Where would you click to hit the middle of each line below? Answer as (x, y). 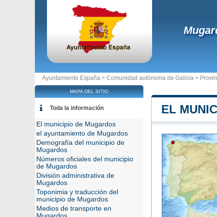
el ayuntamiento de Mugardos (82, 133)
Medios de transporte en (74, 209)
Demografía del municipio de (80, 143)
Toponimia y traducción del (77, 192)
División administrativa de (75, 176)
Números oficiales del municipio (85, 159)
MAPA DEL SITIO (89, 91)
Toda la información (77, 108)
